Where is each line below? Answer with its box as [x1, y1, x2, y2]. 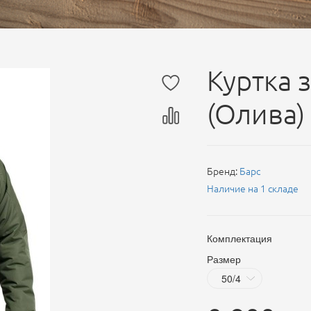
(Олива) [207, 99, 305, 130]
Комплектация [207, 231, 272, 245]
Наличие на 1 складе [207, 183, 299, 194]
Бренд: [207, 166, 239, 177]
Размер [207, 252, 241, 266]
